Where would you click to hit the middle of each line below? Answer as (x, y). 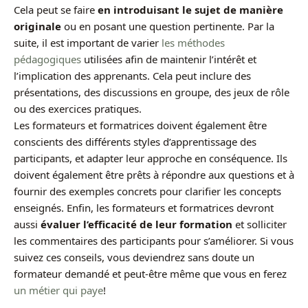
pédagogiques (47, 59)
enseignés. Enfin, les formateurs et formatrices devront (144, 208)
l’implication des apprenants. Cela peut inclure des (132, 76)
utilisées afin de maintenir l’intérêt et (169, 59)
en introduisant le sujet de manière (190, 10)
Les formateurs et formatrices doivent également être (140, 125)
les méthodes (193, 43)
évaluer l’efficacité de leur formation (136, 224)
